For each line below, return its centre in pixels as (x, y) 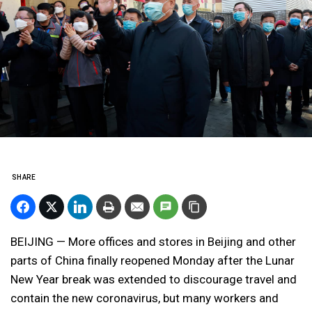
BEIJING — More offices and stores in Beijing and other (153, 242)
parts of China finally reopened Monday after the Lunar (153, 260)
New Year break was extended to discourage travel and (154, 279)
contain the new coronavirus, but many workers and (145, 298)
